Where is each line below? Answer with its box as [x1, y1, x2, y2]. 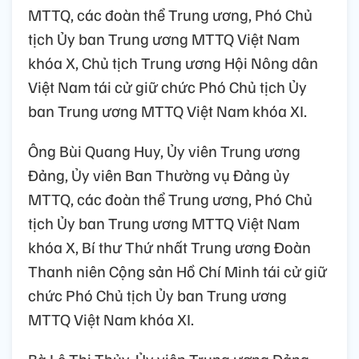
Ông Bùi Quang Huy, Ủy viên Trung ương [28, 140, 301, 162]
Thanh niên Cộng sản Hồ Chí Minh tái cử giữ [28, 260, 327, 282]
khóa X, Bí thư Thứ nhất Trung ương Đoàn [28, 236, 311, 258]
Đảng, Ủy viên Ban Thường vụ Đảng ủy [28, 164, 290, 186]
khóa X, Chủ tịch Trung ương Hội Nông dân [28, 52, 318, 74]
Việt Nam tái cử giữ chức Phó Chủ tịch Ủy [28, 76, 307, 98]
